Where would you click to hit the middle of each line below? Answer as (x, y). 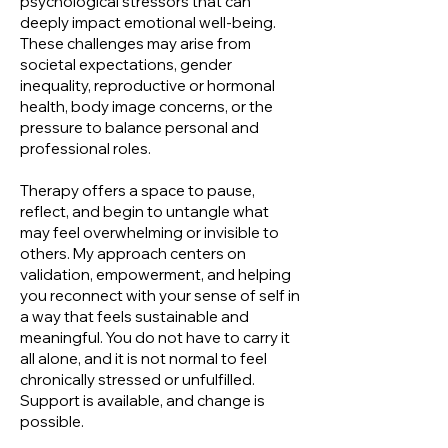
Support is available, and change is (142, 400)
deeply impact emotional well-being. (148, 22)
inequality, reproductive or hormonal (147, 85)
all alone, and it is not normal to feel (143, 358)
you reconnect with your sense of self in (160, 295)
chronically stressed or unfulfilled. (137, 379)
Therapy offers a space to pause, (137, 190)
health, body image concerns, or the (146, 106)
